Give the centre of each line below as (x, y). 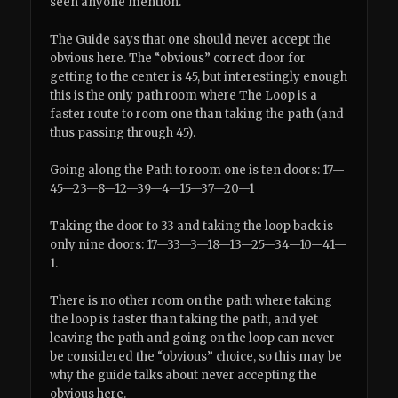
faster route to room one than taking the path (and (197, 114)
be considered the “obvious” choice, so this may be (196, 357)
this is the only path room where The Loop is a (184, 95)
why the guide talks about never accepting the (184, 376)
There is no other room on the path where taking (191, 301)
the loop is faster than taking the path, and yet (184, 320)
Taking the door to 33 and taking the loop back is (192, 227)
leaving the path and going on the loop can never (193, 338)
